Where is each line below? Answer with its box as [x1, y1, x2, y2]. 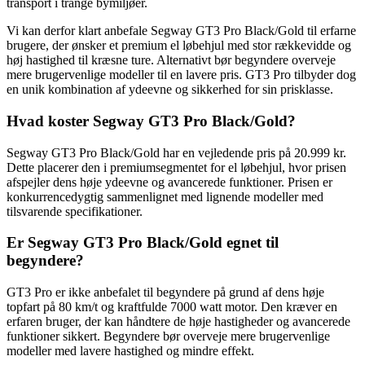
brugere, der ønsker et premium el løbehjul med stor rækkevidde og [7, 38, 351, 53]
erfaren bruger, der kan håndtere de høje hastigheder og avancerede [7, 314, 350, 328]
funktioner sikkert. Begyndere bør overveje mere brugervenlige [7, 328, 330, 343]
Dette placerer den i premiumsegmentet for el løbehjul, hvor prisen [7, 160, 346, 174]
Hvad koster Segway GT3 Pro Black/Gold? [7, 112, 296, 130]
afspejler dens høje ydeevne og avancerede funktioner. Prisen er [7, 174, 332, 189]
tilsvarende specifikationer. [7, 204, 143, 218]
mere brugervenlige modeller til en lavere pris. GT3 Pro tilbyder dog [7, 68, 356, 82]
